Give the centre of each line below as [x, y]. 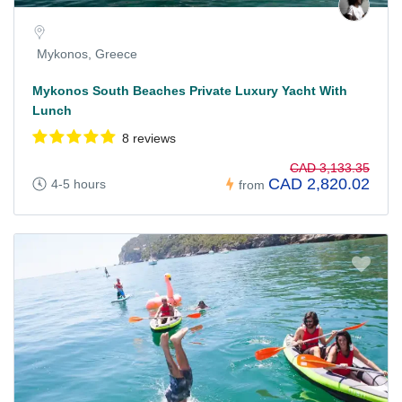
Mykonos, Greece [87, 54]
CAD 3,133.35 [330, 168]
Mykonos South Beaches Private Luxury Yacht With [190, 91]
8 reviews [149, 139]
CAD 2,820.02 [319, 184]
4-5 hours [79, 184]
